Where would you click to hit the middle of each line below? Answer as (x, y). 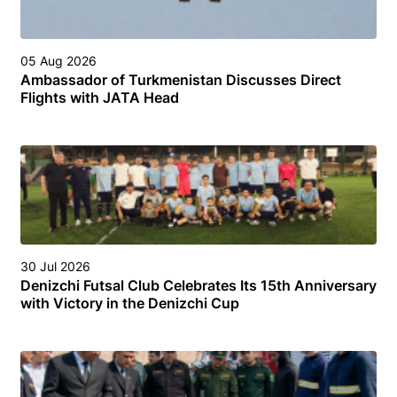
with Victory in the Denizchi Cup (130, 303)
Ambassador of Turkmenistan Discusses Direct (181, 79)
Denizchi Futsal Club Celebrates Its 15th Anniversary (198, 285)
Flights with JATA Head (100, 97)
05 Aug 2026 (58, 60)
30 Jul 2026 (55, 266)
